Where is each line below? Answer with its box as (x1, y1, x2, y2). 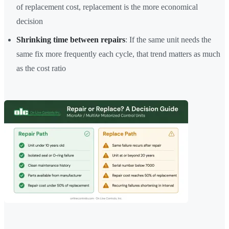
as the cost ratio (16, 64, 66, 73)
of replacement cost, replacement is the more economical (16, 3, 198, 12)
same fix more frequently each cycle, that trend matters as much (16, 50, 220, 59)
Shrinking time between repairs (16, 35, 125, 44)
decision (16, 17, 43, 26)
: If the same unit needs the (125, 35, 211, 44)
